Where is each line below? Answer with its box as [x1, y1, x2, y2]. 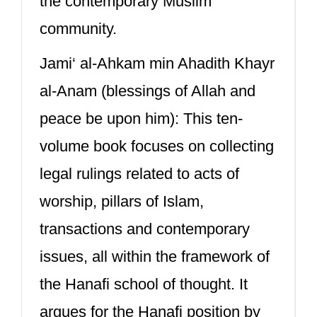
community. [40, 20, 117, 38]
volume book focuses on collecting [40, 137, 274, 155]
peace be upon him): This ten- [40, 110, 243, 127]
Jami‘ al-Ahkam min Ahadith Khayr [40, 54, 275, 72]
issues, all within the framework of [40, 248, 270, 265]
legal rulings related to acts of [40, 165, 239, 183]
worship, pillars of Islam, [40, 192, 204, 210]
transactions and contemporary [40, 220, 250, 238]
